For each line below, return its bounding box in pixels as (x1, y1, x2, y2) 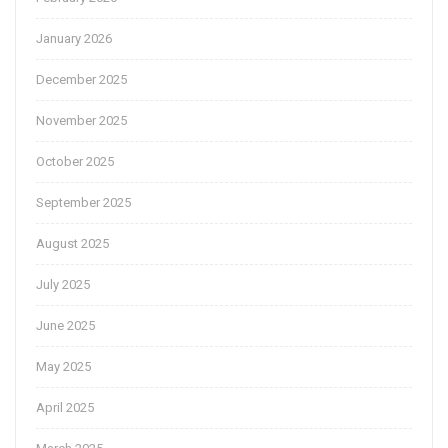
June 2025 (36, 318, 95, 334)
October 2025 (36, 154, 114, 170)
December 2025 (36, 72, 127, 88)
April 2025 (36, 400, 94, 416)
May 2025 (36, 359, 91, 375)
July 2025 (36, 277, 90, 293)
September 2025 (36, 195, 131, 211)
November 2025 (36, 113, 127, 129)
